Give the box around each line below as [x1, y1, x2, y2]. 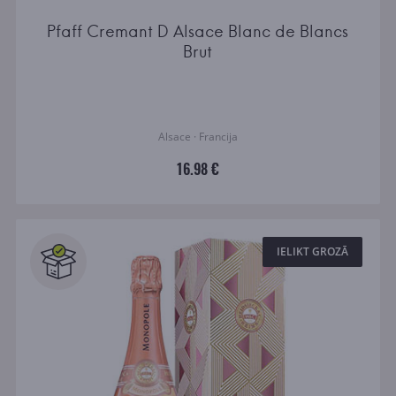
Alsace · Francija [157, 128, 238, 144]
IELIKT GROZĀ [277, 244, 349, 260]
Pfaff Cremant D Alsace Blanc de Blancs [47, 20, 349, 42]
